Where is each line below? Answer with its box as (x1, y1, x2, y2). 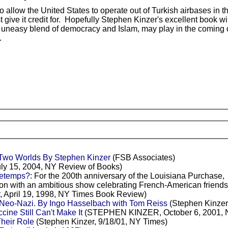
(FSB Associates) (110, 153, 175, 162)
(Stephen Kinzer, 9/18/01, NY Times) (34, 217, 167, 226)
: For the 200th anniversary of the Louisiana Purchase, (30, 171, 224, 180)
